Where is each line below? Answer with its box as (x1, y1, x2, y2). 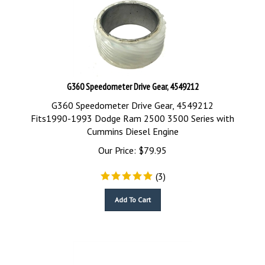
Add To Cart (114, 190, 151, 199)
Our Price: (98, 139, 136, 151)
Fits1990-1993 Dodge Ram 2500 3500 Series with (31, 107, 234, 119)
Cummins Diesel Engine (86, 120, 179, 132)
